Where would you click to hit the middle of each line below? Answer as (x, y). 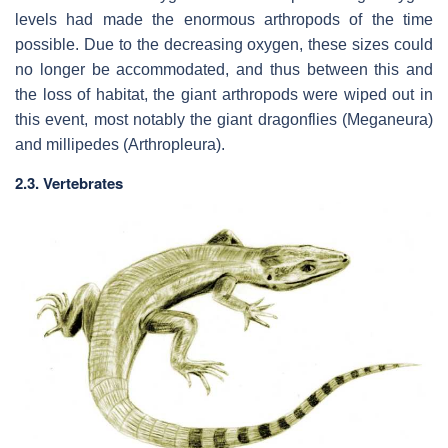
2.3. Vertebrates (69, 183)
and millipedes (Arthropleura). (120, 145)
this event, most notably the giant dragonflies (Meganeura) (224, 120)
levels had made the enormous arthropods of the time (224, 20)
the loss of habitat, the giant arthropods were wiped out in (224, 95)
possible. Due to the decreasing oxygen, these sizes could (224, 45)
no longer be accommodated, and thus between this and (224, 70)
